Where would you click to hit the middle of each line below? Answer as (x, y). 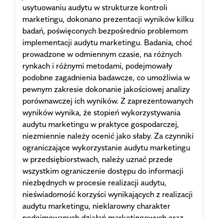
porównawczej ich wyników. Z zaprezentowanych (108, 100)
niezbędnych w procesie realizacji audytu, (94, 182)
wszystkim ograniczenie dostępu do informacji (103, 171)
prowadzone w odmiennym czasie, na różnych (102, 54)
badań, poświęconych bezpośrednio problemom (105, 30)
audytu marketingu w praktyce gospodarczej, (101, 124)
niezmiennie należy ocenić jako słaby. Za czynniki (108, 136)
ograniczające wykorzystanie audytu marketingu (106, 147)
